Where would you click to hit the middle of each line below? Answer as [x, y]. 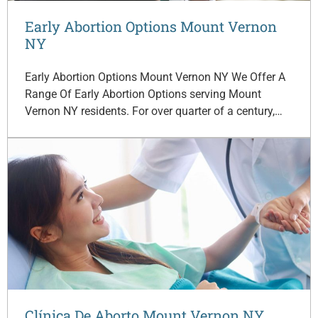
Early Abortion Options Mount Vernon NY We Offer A [155, 77]
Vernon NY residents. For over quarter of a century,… [154, 111]
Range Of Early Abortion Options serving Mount [143, 94]
